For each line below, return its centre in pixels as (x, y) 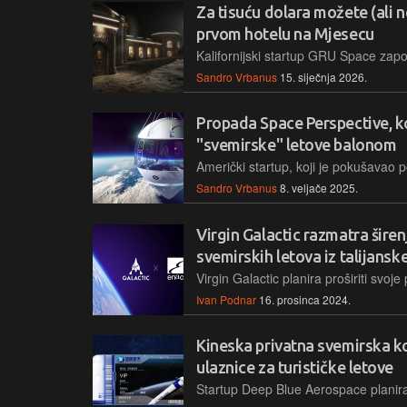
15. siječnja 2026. (323, 77)
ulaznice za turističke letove (295, 367)
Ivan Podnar (226, 299)
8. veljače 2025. (319, 188)
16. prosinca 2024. (305, 299)
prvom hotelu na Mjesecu (285, 34)
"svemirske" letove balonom (297, 145)
